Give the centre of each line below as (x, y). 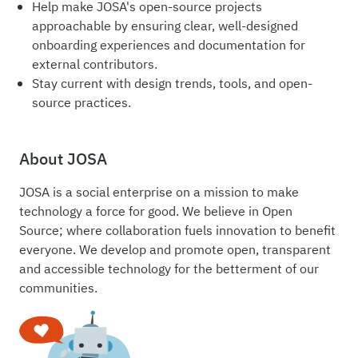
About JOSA (63, 159)
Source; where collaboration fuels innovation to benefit (177, 231)
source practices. (82, 103)
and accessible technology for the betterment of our (169, 269)
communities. (58, 288)
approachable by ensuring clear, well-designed (165, 26)
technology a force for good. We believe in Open (156, 211)
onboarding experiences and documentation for (169, 45)
